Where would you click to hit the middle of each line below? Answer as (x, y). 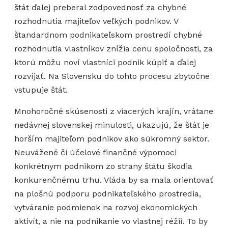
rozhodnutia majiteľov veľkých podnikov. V (96, 21)
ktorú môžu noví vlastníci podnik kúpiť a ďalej (105, 63)
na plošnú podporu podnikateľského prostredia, (108, 193)
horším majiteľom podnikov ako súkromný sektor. (112, 138)
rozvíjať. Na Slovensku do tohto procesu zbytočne (112, 76)
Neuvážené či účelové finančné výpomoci (95, 152)
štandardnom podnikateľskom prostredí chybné (108, 35)
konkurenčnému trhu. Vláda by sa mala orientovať (114, 180)
